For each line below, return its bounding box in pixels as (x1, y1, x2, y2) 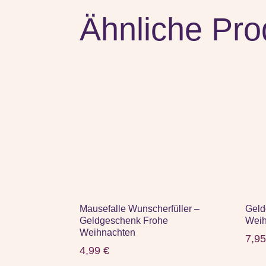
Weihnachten (80, 227, 136, 237)
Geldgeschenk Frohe (80, 215, 169, 226)
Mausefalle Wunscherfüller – (80, 203, 200, 214)
